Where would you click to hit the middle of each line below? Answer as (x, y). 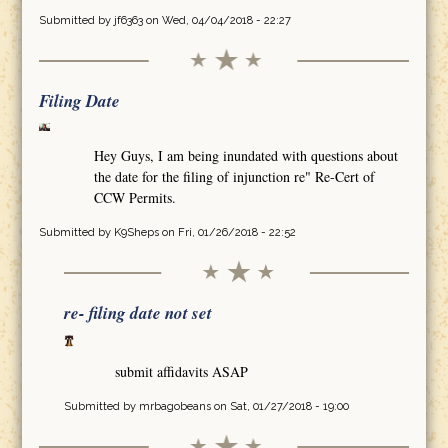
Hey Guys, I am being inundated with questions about (246, 156)
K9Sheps (136, 233)
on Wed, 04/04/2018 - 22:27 (216, 20)
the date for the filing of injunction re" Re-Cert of (235, 177)
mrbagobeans (174, 406)
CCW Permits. (135, 198)
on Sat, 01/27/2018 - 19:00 (279, 406)
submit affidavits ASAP (182, 371)
